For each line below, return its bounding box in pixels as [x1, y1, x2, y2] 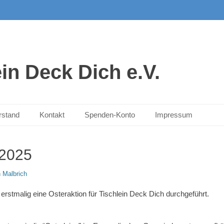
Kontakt [39, 110, 64, 119]
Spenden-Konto [84, 110, 135, 119]
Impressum [155, 110, 192, 119]
